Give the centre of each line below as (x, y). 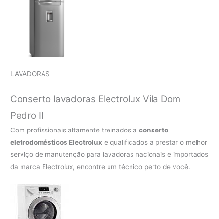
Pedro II (27, 115)
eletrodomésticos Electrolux (56, 142)
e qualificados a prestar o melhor (155, 142)
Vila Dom (162, 99)
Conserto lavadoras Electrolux (77, 99)
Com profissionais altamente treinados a (75, 130)
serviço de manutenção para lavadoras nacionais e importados (109, 154)
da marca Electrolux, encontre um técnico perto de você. (100, 166)
